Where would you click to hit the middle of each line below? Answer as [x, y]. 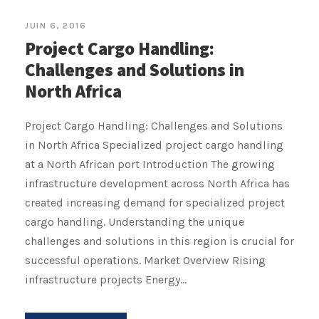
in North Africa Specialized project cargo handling [154, 145]
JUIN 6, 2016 [56, 25]
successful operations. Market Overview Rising [145, 260]
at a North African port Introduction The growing [150, 164]
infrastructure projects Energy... [106, 279]
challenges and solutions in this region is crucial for [159, 241]
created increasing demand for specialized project [155, 202]
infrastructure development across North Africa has [157, 183]
